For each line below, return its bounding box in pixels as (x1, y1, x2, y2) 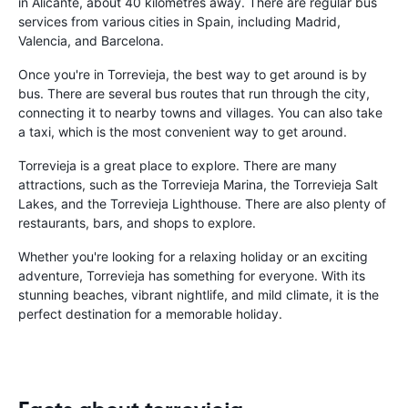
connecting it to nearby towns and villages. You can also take (18, 104, 382, 120)
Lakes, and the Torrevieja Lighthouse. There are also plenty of (18, 195, 386, 211)
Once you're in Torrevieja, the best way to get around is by (18, 66, 367, 82)
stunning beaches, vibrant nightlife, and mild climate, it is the (18, 286, 379, 302)
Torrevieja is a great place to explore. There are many (18, 157, 337, 173)
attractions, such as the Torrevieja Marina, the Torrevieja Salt (18, 176, 378, 192)
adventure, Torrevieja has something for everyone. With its (18, 267, 365, 283)
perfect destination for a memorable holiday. (18, 305, 282, 321)
